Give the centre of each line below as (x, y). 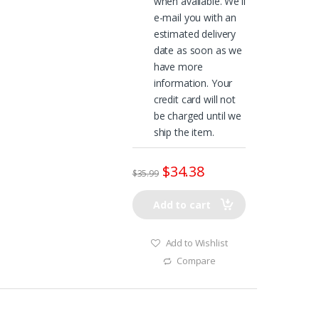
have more (178, 66)
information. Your (193, 83)
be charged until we (198, 115)
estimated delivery (195, 33)
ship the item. (184, 132)
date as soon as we (198, 50)
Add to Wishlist (197, 242)
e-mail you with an (195, 17)
